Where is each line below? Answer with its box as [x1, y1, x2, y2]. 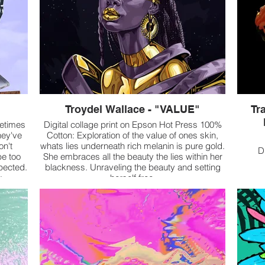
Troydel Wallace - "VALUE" [65, 103, 200, 116]
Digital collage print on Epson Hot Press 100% [43, 119, 222, 131]
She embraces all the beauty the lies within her [43, 151, 222, 163]
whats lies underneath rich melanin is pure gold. [40, 140, 225, 152]
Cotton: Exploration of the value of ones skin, [47, 130, 218, 141]
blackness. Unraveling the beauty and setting [44, 161, 221, 173]
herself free [109, 172, 156, 184]
